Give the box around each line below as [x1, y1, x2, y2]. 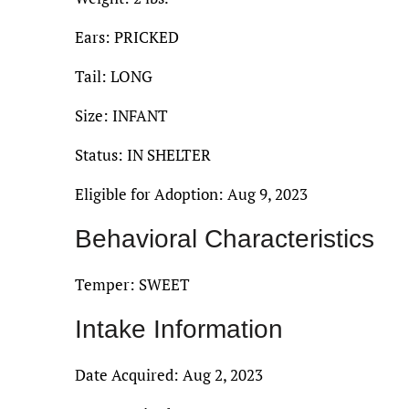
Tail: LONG [75, 65, 152, 87]
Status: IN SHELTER [75, 143, 211, 165]
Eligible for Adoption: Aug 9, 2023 [75, 183, 308, 204]
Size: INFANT [75, 104, 168, 126]
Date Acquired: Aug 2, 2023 [75, 363, 263, 385]
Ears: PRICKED [75, 26, 179, 47]
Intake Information [75, 314, 283, 343]
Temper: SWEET [75, 273, 190, 295]
